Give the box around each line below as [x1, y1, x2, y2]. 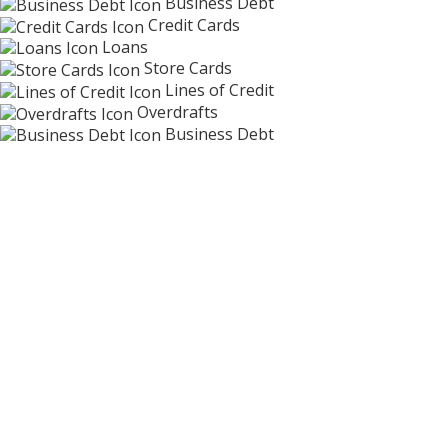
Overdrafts [137, 100, 218, 123]
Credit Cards [148, 13, 240, 36]
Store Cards [144, 57, 232, 80]
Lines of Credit [165, 79, 274, 102]
